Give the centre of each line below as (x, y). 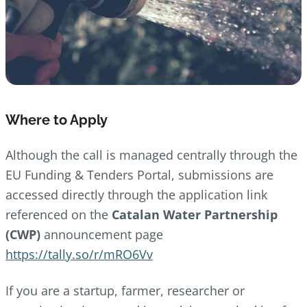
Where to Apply (57, 120)
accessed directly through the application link (136, 194)
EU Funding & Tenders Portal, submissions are (139, 174)
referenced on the (59, 214)
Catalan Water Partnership (195, 214)
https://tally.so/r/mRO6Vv (79, 254)
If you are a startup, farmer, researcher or (125, 290)
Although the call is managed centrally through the (151, 155)
